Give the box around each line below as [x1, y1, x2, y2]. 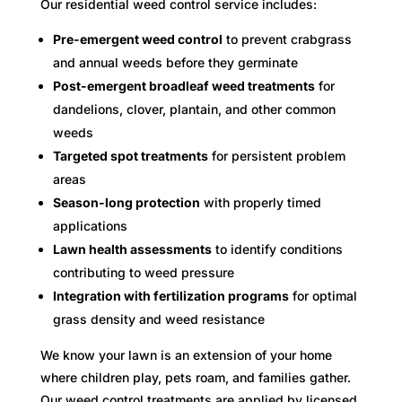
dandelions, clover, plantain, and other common [52, 100, 336, 117]
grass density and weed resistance [52, 310, 265, 327]
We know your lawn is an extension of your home [39, 346, 332, 363]
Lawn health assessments [52, 240, 212, 257]
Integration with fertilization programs [52, 287, 289, 303]
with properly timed [199, 194, 321, 210]
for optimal [288, 287, 357, 303]
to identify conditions [211, 240, 343, 257]
